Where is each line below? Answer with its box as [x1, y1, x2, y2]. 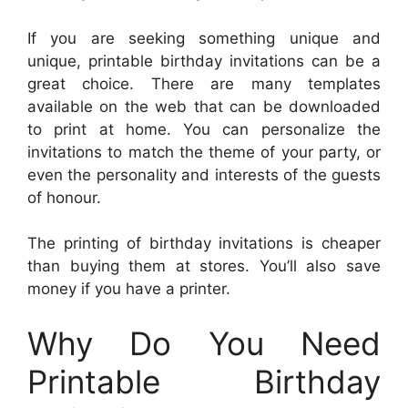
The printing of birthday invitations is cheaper [27, 234, 381, 253]
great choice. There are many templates [27, 74, 381, 93]
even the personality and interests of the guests [27, 165, 381, 184]
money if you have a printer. [27, 280, 230, 299]
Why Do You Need [27, 323, 381, 362]
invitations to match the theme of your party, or [27, 142, 381, 161]
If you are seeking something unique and [27, 28, 381, 47]
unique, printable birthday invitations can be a [27, 51, 381, 70]
